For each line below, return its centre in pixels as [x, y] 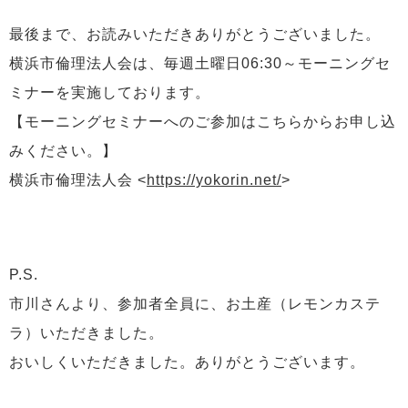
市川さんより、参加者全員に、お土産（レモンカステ [195, 304]
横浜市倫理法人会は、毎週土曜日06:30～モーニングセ [200, 63]
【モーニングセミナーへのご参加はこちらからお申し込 [203, 122]
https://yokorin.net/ [214, 180]
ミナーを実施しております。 [110, 92]
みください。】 [63, 151]
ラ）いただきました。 [87, 333]
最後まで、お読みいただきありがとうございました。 [195, 34]
